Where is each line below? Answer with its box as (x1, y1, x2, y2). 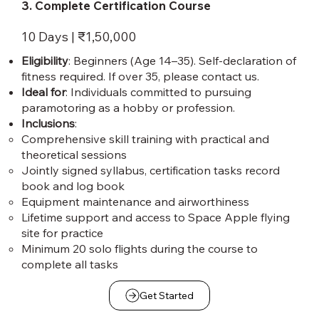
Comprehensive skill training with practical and (21, 132, 269, 147)
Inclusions (21, 116, 75, 131)
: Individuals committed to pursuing (66, 85, 251, 100)
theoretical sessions (21, 147, 127, 162)
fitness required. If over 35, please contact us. (21, 69, 259, 84)
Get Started (140, 289, 194, 303)
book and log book (21, 179, 125, 194)
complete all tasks (21, 257, 118, 272)
